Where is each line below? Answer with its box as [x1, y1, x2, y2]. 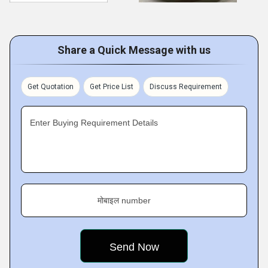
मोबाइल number [98, 196, 151, 205]
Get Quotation [28, 83, 74, 91]
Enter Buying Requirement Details [30, 118, 158, 127]
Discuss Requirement [150, 83, 222, 91]
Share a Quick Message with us [57, 44, 211, 56]
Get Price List [90, 83, 133, 91]
